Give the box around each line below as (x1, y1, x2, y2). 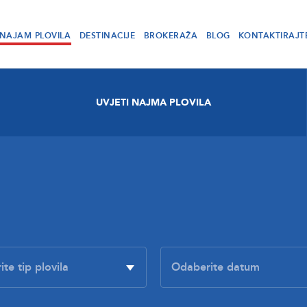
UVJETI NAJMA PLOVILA (95, 96, 211, 109)
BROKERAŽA (143, 30, 198, 41)
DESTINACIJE (79, 30, 136, 41)
